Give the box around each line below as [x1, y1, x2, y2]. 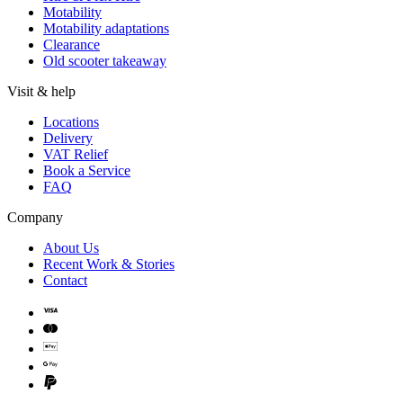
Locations [43, 114, 99, 130]
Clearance [43, 37, 100, 53]
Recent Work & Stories [43, 256, 175, 273]
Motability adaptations [43, 21, 169, 37]
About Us [43, 240, 99, 256]
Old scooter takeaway [43, 53, 166, 69]
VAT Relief [43, 147, 108, 163]
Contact [43, 273, 87, 289]
